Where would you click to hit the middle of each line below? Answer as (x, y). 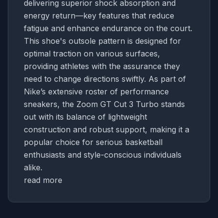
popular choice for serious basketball (93, 142)
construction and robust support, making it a (107, 129)
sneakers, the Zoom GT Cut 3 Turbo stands (104, 104)
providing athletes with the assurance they (102, 66)
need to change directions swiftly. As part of (105, 79)
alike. (33, 167)
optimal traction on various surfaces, (92, 53)
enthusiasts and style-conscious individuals (103, 154)
